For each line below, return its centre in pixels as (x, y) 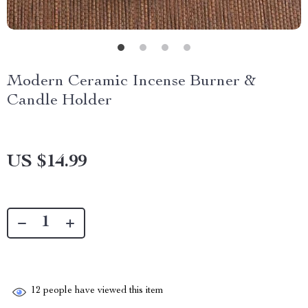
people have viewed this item (102, 291)
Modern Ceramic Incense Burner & (131, 82)
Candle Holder (59, 101)
